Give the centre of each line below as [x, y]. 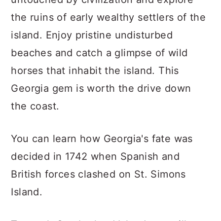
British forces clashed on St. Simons [98, 174]
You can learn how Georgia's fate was [102, 139]
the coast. [35, 106]
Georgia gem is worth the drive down [101, 88]
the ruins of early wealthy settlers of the [109, 17]
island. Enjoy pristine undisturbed [92, 35]
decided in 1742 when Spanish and [95, 156]
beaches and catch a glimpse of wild [99, 53]
